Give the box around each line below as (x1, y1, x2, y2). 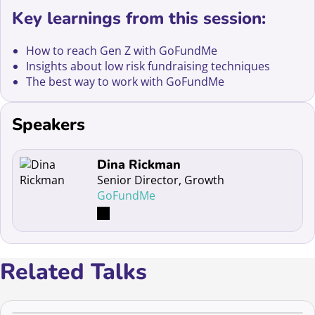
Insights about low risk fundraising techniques (26, 58, 271, 75)
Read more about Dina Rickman (19, 155, 188, 172)
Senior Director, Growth (97, 172, 225, 188)
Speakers (12, 112, 86, 136)
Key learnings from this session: (12, 7, 266, 30)
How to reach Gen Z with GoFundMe (26, 43, 218, 59)
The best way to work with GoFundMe (26, 74, 225, 90)
